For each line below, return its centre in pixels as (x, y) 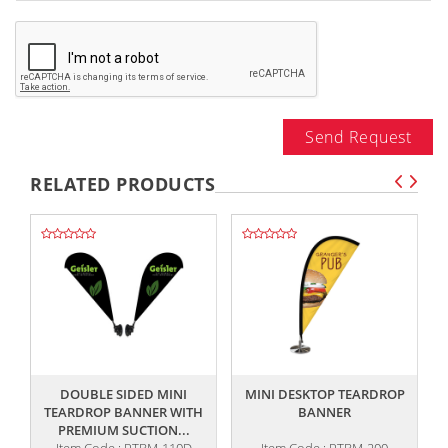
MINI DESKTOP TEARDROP (324, 394)
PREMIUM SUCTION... (123, 430)
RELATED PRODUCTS (122, 184)
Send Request (358, 137)
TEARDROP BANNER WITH (123, 412)
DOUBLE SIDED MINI (123, 394)
